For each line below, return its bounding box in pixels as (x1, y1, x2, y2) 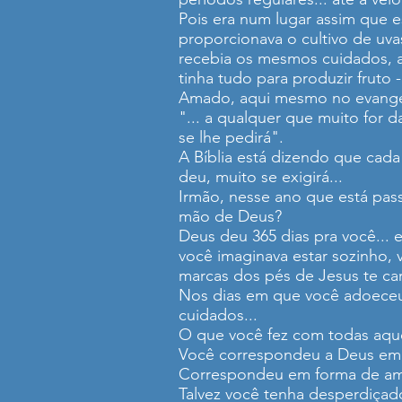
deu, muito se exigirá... (179, 167, 343, 187)
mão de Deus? (179, 206, 282, 226)
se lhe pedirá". (179, 127, 284, 147)
